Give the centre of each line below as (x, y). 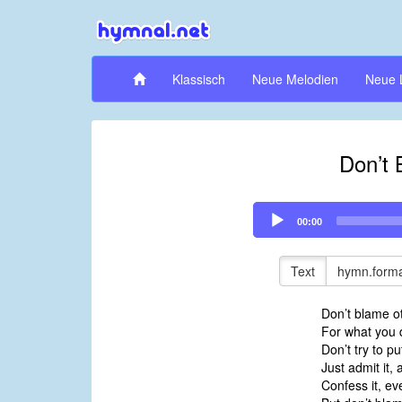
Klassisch (199, 79)
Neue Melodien (295, 79)
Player (270, 228)
